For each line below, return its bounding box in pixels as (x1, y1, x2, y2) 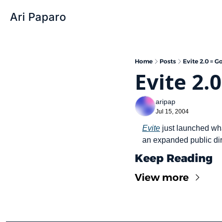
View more (135, 171, 189, 183)
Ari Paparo (10, 10, 66, 23)
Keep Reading (135, 152, 213, 165)
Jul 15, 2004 (156, 108, 189, 115)
